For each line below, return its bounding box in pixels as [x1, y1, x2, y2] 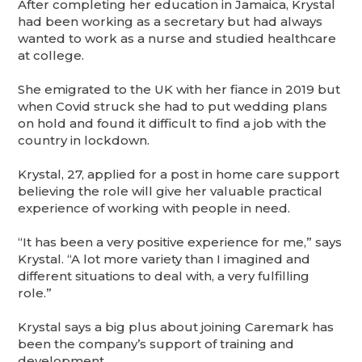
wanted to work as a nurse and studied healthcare [18, 30, 337, 46]
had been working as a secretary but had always [18, 13, 323, 29]
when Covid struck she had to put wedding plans [18, 98, 328, 114]
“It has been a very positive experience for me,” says [18, 234, 343, 250]
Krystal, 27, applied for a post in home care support [18, 166, 340, 182]
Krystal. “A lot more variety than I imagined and [18, 250, 311, 267]
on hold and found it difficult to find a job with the [18, 115, 327, 131]
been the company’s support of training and [18, 335, 295, 351]
